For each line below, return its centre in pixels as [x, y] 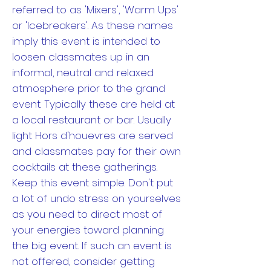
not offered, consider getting [83, 261]
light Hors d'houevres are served [93, 135]
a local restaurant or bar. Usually [92, 120]
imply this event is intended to [86, 41]
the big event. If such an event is [92, 246]
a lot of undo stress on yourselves [96, 198]
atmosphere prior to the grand [89, 88]
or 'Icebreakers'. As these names [93, 25]
